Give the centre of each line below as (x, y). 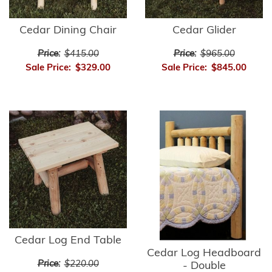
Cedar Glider (204, 31)
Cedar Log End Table (68, 241)
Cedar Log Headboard (204, 253)
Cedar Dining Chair (68, 31)
